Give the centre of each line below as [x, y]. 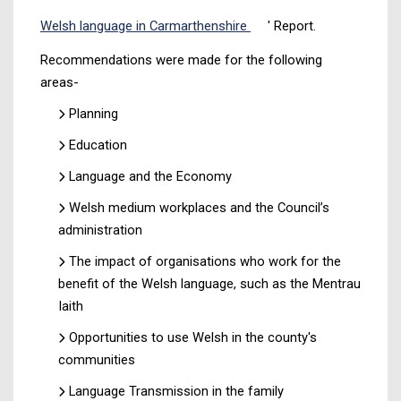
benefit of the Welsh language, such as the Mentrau [209, 283]
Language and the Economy [150, 176]
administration [100, 230]
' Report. [291, 26]
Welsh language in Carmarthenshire [144, 26]
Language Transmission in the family [176, 391]
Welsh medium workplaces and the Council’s [199, 207]
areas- [60, 82]
